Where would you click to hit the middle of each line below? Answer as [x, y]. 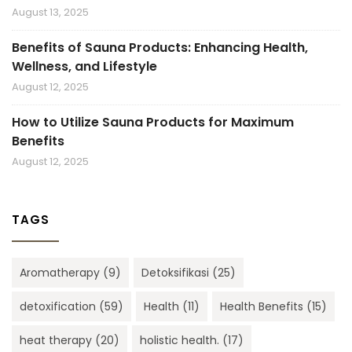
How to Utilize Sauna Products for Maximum [153, 123]
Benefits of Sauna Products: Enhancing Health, [160, 48]
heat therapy [56, 341]
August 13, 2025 [50, 13]
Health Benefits [262, 307]
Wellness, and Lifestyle [84, 67]
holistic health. [180, 341]
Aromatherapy [60, 273]
